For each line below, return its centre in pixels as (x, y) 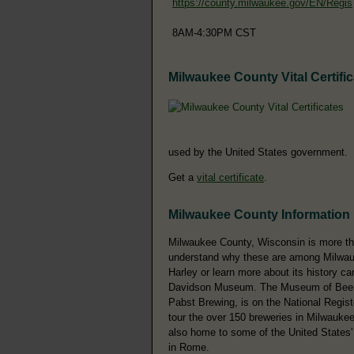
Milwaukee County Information (259, 215)
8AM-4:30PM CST (214, 32)
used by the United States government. (258, 152)
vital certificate (230, 177)
